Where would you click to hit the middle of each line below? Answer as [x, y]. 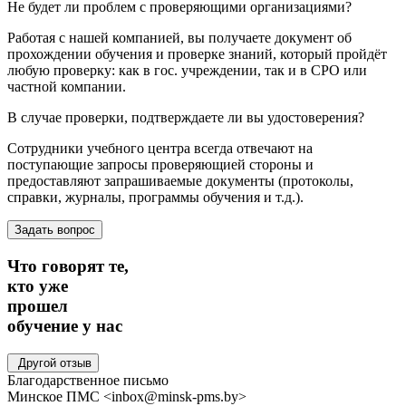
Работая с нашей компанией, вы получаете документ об [179, 38]
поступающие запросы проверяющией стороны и [160, 165]
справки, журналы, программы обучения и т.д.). [155, 198]
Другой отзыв [53, 362]
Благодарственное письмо [88, 380]
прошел [38, 306]
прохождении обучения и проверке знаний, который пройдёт [197, 54]
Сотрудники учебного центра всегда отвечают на [160, 149]
